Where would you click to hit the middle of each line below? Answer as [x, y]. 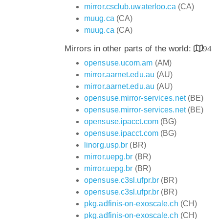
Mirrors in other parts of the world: [129, 48]
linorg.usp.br [106, 145]
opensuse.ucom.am [119, 63]
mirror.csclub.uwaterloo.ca [130, 6]
